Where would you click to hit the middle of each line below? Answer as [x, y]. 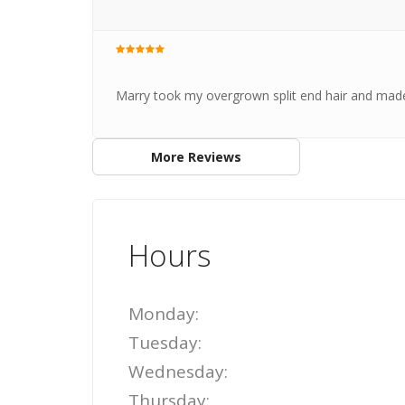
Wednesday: [178, 372]
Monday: [164, 314]
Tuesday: [165, 343]
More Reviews [196, 156]
